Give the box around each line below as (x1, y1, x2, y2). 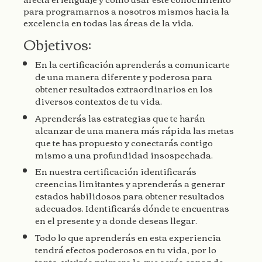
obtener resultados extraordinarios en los (35, 80, 213, 97)
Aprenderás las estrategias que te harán (35, 109, 205, 126)
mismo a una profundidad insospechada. (35, 146, 213, 163)
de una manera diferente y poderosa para (35, 68, 212, 85)
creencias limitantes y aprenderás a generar (35, 175, 225, 192)
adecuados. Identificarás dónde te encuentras (35, 199, 229, 216)
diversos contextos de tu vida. (35, 92, 162, 109)
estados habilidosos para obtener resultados (35, 187, 225, 204)
